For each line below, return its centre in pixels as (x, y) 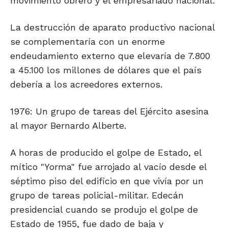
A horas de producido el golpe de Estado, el (106, 153)
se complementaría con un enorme (88, 42)
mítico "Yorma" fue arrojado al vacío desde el (108, 167)
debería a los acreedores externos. (86, 84)
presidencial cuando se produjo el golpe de (104, 210)
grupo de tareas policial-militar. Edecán (97, 195)
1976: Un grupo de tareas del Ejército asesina (109, 111)
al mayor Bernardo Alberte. (68, 126)
